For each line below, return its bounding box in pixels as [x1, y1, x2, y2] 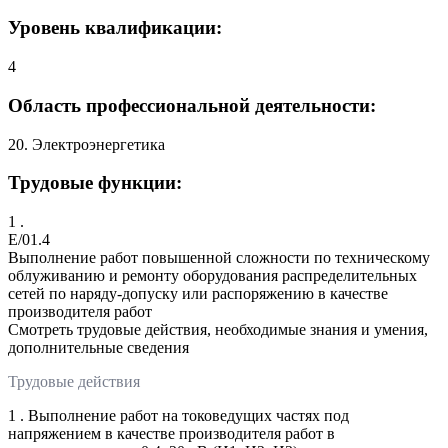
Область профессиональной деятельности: [8, 94, 376, 116]
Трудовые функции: [8, 172, 182, 194]
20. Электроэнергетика [8, 135, 165, 153]
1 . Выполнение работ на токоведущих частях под [8, 407, 349, 425]
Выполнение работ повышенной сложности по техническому [8, 249, 430, 267]
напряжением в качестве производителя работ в [8, 425, 335, 443]
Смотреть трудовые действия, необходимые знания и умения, [8, 321, 428, 339]
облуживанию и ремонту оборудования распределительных [8, 267, 417, 285]
